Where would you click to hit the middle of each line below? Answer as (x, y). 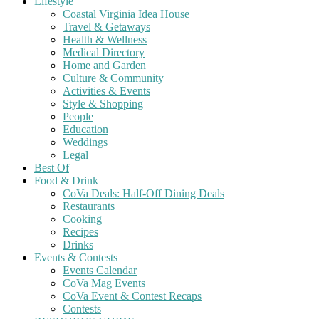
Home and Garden (104, 65)
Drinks (78, 245)
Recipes (80, 232)
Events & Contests (76, 257)
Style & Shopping (103, 104)
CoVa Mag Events (104, 283)
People (78, 116)
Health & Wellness (105, 40)
